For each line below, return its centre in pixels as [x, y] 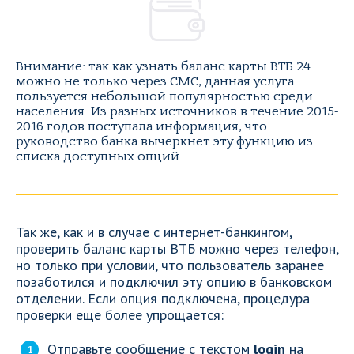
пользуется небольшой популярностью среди [164, 96]
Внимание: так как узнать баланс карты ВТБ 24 [163, 66]
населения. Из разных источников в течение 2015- [177, 111]
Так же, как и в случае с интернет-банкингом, [154, 232]
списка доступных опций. [99, 156]
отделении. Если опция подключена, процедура [163, 298]
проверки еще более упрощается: [120, 315]
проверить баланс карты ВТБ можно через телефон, [177, 249]
